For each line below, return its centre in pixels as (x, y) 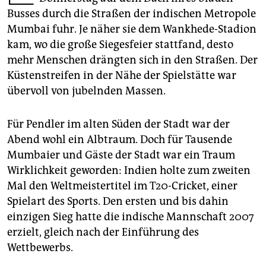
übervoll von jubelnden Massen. (86, 91)
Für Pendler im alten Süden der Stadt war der (118, 124)
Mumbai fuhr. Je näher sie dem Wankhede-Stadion (132, 29)
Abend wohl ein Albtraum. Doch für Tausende (120, 139)
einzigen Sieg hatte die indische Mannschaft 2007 (131, 216)
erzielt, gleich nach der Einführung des (103, 232)
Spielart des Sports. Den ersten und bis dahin (118, 201)
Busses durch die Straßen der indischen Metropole (132, 13)
